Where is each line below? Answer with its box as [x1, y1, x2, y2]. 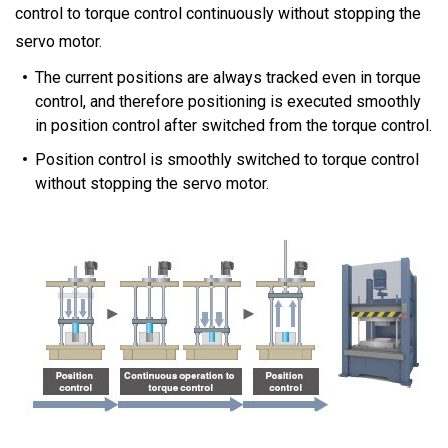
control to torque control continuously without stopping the [15, 4, 421, 24]
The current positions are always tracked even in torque [35, 68, 421, 88]
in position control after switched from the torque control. [35, 116, 432, 136]
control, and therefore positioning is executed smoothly [35, 92, 421, 112]
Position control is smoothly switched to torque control [35, 150, 419, 170]
